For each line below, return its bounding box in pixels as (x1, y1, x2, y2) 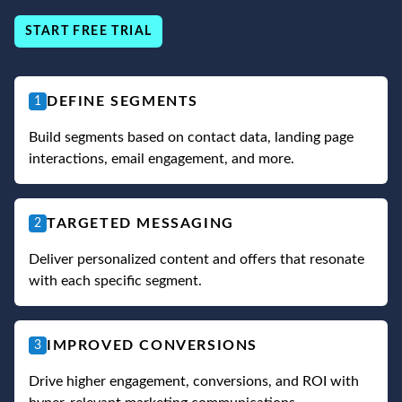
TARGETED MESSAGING (47, 215, 234, 231)
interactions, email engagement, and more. (29, 151, 294, 166)
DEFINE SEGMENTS (47, 93, 198, 109)
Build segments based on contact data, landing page (29, 129, 354, 144)
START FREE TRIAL (25, 24, 153, 38)
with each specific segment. (29, 273, 202, 288)
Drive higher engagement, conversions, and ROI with (29, 373, 359, 389)
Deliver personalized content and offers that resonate (29, 251, 364, 267)
